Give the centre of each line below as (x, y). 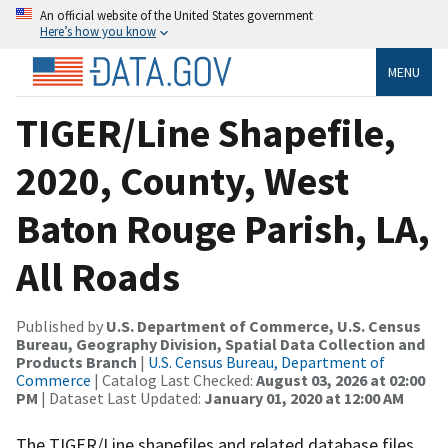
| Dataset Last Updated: (121, 397)
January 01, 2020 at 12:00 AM (304, 397)
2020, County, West (182, 180)
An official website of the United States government (176, 15)
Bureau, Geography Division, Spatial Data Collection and (220, 343)
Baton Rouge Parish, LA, (223, 228)
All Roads (98, 276)
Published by (61, 325)
